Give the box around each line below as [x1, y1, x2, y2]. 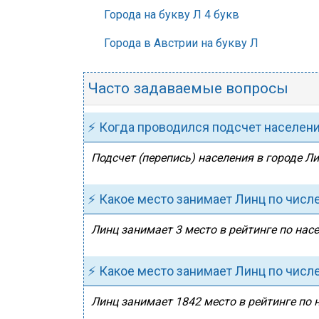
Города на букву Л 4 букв [104, 8, 239, 21]
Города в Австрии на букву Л [104, 36, 258, 50]
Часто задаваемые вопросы [88, 80, 288, 97]
